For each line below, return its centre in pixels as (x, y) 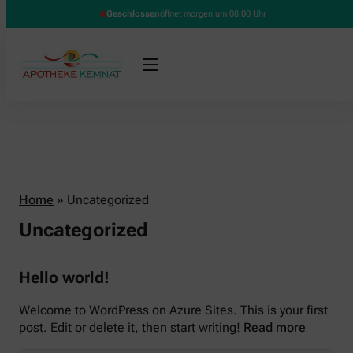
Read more (275, 328)
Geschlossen (133, 14)
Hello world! (64, 278)
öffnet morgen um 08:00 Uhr (213, 14)
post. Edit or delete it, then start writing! (131, 328)
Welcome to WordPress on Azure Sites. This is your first (173, 310)
